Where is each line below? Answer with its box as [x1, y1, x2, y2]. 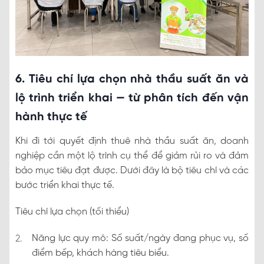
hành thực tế [15, 110, 87, 123]
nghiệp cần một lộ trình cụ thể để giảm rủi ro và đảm [15, 150, 249, 161]
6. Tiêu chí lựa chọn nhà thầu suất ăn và [15, 72, 249, 85]
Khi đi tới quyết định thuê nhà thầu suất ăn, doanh [15, 136, 249, 146]
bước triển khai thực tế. [15, 180, 114, 190]
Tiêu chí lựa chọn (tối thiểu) [15, 206, 129, 217]
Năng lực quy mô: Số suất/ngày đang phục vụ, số [32, 233, 249, 243]
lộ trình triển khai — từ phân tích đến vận [15, 91, 249, 104]
